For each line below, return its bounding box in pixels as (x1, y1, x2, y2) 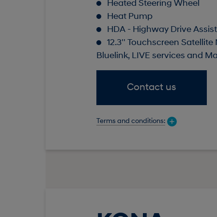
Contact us (127, 83, 176, 93)
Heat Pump (107, 12, 153, 22)
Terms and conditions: (96, 117, 165, 125)
